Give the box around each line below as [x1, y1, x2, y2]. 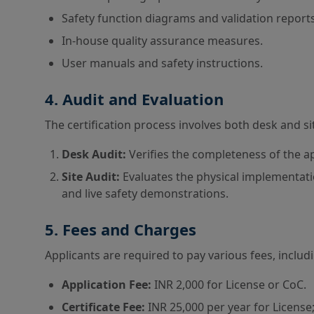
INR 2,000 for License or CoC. [154, 277, 306, 292]
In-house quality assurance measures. [62, 33, 263, 48]
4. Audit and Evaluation [45, 88, 224, 109]
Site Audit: [62, 169, 123, 184]
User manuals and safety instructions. [62, 55, 263, 71]
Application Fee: [62, 277, 154, 292]
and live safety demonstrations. [62, 186, 228, 201]
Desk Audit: [62, 146, 129, 162]
